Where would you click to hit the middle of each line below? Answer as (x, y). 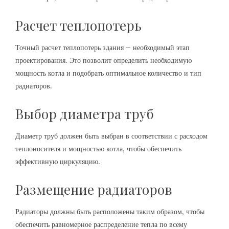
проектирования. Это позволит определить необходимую (104, 60)
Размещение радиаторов (94, 189)
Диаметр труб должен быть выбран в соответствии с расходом (111, 136)
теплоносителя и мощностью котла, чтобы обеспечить (98, 148)
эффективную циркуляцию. (58, 161)
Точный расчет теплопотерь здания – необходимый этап (102, 47)
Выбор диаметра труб (85, 113)
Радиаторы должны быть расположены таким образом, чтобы (110, 211)
